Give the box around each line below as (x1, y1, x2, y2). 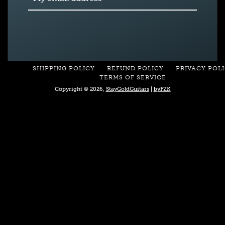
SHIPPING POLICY (33, 65, 95, 72)
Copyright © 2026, (54, 85, 106, 92)
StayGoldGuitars (105, 85, 149, 92)
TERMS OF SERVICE (99, 74, 166, 81)
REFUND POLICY (107, 65, 164, 72)
